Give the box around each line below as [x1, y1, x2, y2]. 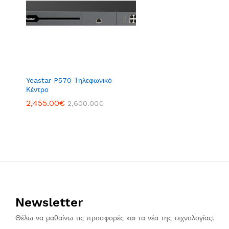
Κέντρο [26, 85, 49, 94]
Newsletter [15, 195, 83, 210]
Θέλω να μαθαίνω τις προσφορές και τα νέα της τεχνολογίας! [15, 214, 214, 222]
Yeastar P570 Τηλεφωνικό [26, 76, 112, 85]
